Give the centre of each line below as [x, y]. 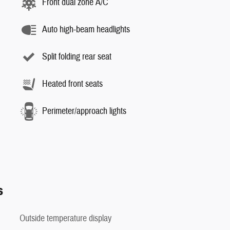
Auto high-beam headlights [86, 30]
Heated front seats [72, 84]
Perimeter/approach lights [84, 111]
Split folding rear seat [77, 57]
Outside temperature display [65, 218]
